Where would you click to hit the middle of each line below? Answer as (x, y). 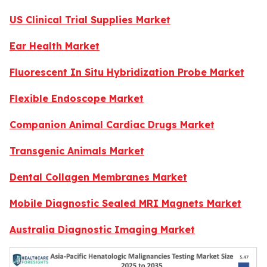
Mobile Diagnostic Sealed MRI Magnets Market (125, 203)
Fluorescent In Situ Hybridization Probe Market (127, 72)
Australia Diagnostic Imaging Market (102, 229)
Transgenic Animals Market (77, 150)
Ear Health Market (55, 46)
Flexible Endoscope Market (77, 98)
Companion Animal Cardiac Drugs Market (112, 124)
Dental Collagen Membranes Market (98, 177)
